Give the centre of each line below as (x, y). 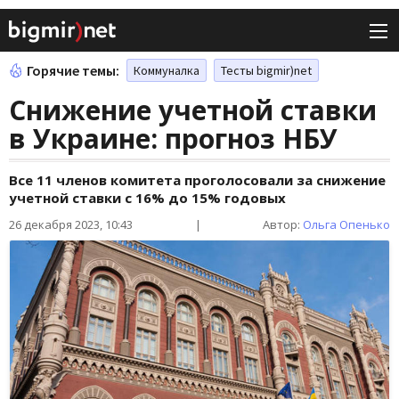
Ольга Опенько (346, 225)
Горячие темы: (73, 71)
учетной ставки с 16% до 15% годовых (147, 198)
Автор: (283, 225)
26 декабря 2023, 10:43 (71, 225)
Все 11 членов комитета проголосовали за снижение (197, 180)
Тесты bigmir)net (266, 71)
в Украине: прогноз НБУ (173, 139)
